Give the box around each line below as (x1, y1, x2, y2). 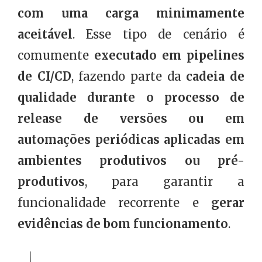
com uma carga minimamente (18, 6, 244, 21)
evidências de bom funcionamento (18, 216, 228, 232)
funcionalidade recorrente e (18, 195, 211, 211)
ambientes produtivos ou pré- (18, 153, 244, 168)
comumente (18, 48, 94, 63)
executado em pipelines (94, 48, 244, 63)
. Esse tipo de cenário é (73, 27, 244, 42)
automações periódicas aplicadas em (18, 132, 244, 147)
